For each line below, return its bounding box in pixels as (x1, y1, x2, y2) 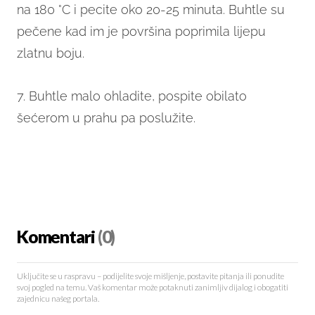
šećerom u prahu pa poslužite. (17, 110, 195, 126)
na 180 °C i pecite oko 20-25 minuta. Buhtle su (17, 2, 285, 18)
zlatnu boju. (17, 46, 84, 61)
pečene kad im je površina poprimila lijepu (17, 24, 266, 39)
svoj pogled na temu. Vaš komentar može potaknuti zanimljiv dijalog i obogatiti (17, 283, 288, 294)
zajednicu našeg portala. (17, 294, 99, 305)
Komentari (17, 227, 95, 249)
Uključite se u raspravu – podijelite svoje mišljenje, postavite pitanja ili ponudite (17, 271, 284, 283)
